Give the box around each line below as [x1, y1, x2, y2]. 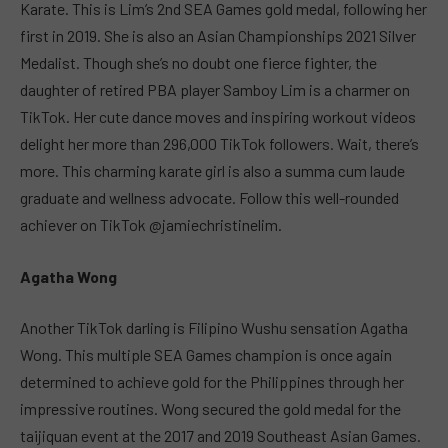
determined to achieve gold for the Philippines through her [20, 372, 404, 392]
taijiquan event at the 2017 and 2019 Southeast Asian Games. [20, 426, 421, 446]
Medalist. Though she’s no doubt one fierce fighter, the [20, 53, 377, 73]
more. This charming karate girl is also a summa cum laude [20, 161, 405, 181]
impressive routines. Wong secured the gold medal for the [20, 399, 401, 419]
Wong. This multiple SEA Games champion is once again [20, 345, 392, 365]
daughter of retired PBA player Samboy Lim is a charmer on [20, 80, 410, 100]
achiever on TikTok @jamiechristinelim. [20, 215, 282, 235]
